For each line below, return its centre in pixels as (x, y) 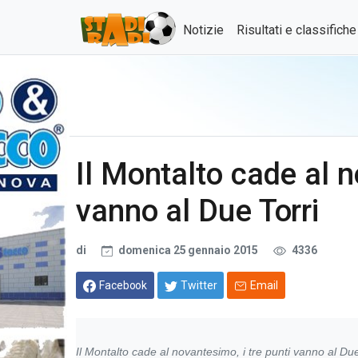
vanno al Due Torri (198, 211)
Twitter (199, 285)
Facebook (123, 285)
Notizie (203, 30)
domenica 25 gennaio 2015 (188, 250)
